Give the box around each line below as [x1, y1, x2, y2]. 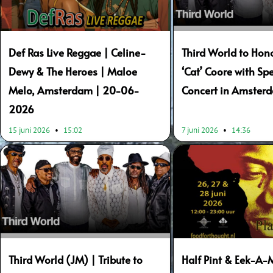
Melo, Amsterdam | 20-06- [9, 82, 140, 97]
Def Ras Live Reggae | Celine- [9, 44, 146, 60]
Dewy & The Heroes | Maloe [9, 63, 137, 79]
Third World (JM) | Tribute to [9, 252, 143, 267]
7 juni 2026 [182, 124, 221, 135]
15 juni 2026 [9, 124, 52, 135]
